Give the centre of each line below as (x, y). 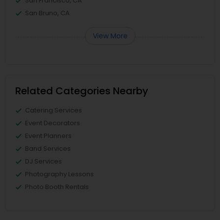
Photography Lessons (59, 174)
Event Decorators (53, 123)
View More (110, 36)
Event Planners (48, 136)
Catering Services (54, 110)
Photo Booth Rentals (57, 187)
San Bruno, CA (47, 13)
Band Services (48, 149)
